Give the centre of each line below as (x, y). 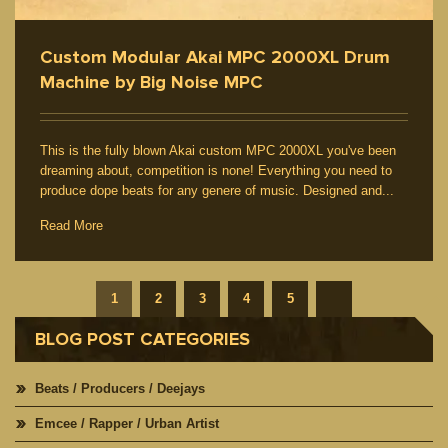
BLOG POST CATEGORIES (142, 339)
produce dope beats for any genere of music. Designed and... (217, 191)
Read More (71, 226)
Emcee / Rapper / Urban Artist (127, 424)
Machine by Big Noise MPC (151, 82)
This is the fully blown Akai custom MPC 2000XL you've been (218, 151)
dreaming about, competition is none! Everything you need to (216, 171)
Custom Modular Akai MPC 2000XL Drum (215, 57)
